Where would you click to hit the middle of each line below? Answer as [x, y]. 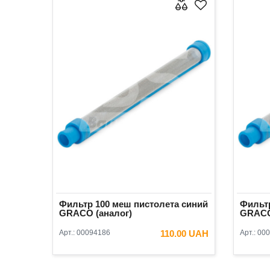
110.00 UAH [184, 233]
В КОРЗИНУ [170, 254]
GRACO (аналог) [96, 213]
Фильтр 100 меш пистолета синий [133, 204]
